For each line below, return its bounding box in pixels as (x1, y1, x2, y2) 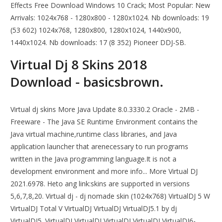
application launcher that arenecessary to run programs (10, 142, 189, 152)
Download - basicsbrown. (10, 73, 164, 91)
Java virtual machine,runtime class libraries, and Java (10, 129, 177, 139)
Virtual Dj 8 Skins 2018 (10, 55, 148, 74)
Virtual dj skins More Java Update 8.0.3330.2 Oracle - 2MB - (10, 105, 200, 114)
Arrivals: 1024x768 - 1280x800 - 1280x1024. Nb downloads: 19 (10, 13, 210, 23)
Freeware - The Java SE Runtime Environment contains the (10, 117, 198, 127)
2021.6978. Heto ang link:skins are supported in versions (10, 179, 190, 189)
